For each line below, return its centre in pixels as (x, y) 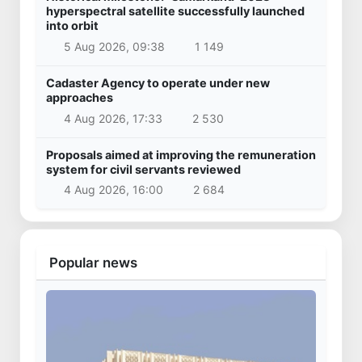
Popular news (93, 263)
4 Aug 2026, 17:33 (113, 118)
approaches (80, 98)
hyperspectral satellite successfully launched (175, 11)
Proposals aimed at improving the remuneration (181, 154)
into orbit (72, 26)
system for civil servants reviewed (143, 169)
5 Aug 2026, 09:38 (114, 47)
